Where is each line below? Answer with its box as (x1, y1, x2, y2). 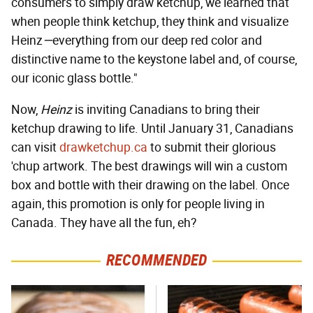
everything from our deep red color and (52, 33, 262, 49)
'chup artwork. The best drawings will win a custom (11, 159, 287, 175)
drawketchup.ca (59, 140, 147, 156)
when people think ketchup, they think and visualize (11, 14, 289, 30)
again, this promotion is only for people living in (11, 196, 265, 212)
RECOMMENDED (105, 251, 208, 270)
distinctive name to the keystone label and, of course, (11, 52, 297, 68)
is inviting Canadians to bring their (72, 102, 260, 118)
